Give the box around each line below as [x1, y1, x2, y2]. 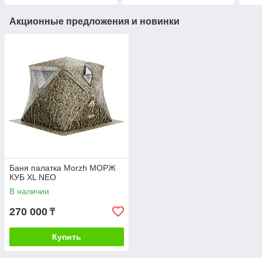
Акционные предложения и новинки [9, 16, 180, 27]
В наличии [9, 187, 49, 196]
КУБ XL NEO [9, 173, 56, 182]
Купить [52, 232, 81, 242]
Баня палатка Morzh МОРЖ [9, 163, 116, 173]
